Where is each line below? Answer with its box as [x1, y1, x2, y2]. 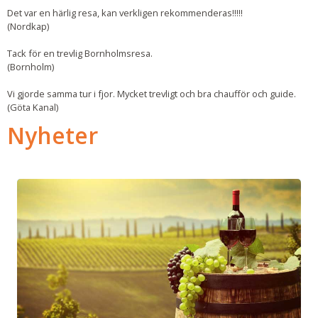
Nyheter [7, 119, 98, 150]
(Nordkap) [7, 19, 49, 33]
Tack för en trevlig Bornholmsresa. [7, 46, 153, 60]
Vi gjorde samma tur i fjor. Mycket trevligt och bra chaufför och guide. [7, 87, 296, 100]
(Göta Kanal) [7, 100, 58, 114]
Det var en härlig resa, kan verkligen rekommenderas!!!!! [7, 6, 243, 19]
